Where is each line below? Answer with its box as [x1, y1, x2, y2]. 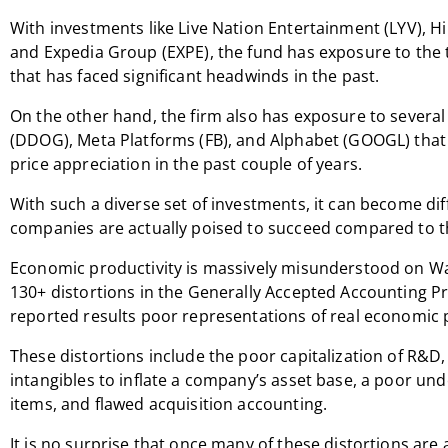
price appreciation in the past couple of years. [10, 153, 363, 175]
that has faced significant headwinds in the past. [10, 65, 380, 87]
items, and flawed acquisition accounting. [10, 393, 328, 415]
